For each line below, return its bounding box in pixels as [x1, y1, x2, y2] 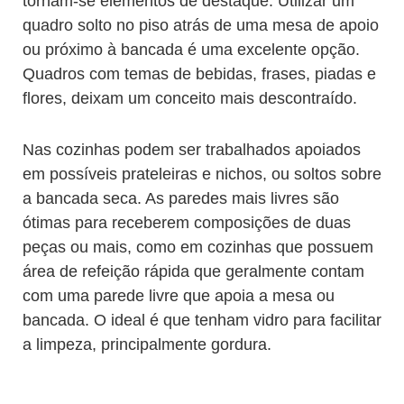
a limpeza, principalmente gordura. [23, 335, 276, 353]
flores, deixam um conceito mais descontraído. [23, 89, 357, 107]
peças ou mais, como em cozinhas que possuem [23, 238, 373, 256]
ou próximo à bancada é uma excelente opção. [23, 41, 360, 59]
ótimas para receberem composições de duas [23, 214, 351, 232]
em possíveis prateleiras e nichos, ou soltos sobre [23, 165, 381, 183]
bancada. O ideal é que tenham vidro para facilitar [23, 311, 381, 329]
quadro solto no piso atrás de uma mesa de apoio [23, 16, 379, 34]
